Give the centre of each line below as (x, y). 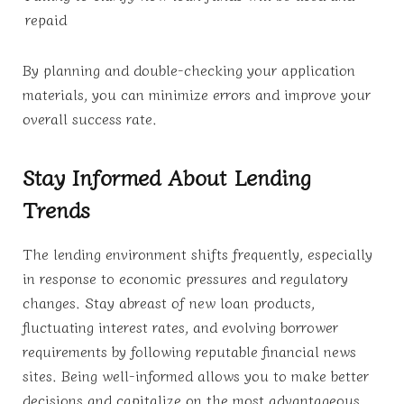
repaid (46, 19)
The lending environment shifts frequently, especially (197, 253)
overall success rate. (90, 119)
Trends (56, 208)
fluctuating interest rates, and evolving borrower (180, 326)
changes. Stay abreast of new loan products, (169, 302)
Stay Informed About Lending (166, 176)
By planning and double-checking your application (189, 70)
